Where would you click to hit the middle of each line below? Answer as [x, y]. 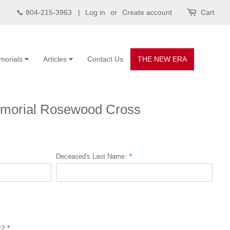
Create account [147, 12]
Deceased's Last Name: [91, 156]
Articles [56, 59]
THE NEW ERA [162, 59]
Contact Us [105, 59]
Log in [95, 12]
